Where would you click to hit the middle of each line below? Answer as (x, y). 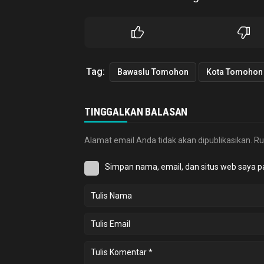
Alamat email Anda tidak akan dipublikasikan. (168, 141)
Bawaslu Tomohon (153, 72)
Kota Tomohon (235, 72)
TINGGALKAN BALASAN (136, 112)
